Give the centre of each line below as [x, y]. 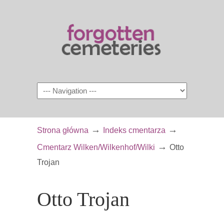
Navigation [56, 89]
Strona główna [63, 130]
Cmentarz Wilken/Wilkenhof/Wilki [96, 147]
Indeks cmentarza [134, 130]
